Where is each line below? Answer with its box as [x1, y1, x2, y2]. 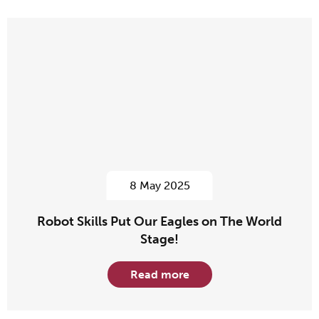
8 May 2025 [129, 179, 190, 193]
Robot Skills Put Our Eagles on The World [37, 214, 282, 230]
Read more [130, 267, 189, 281]
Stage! [140, 231, 179, 248]
